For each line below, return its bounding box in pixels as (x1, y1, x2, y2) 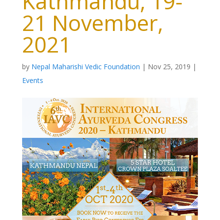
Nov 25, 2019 (147, 62, 191, 71)
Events (22, 76, 43, 85)
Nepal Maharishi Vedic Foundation (31, 62, 140, 71)
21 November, (22, 8, 163, 37)
